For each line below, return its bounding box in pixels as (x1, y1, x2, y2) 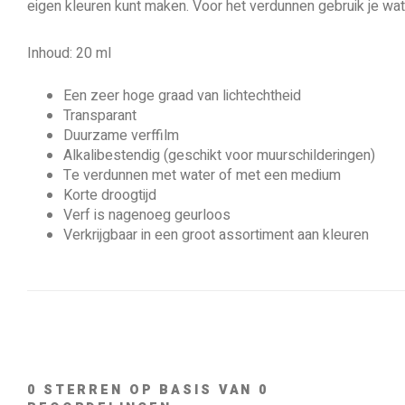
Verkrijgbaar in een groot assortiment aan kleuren (63, 224, 369, 246)
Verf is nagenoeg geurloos (63, 204, 231, 226)
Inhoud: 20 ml (27, 42, 111, 64)
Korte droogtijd (63, 184, 156, 206)
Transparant (63, 105, 137, 127)
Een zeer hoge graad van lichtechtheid (63, 85, 301, 107)
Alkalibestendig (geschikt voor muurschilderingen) (63, 145, 375, 166)
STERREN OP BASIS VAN (36, 381, 259, 400)
